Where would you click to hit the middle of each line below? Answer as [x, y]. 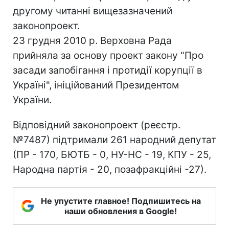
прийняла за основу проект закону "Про [108, 55]
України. [32, 100]
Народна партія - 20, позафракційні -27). [110, 169]
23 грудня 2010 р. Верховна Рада [92, 40]
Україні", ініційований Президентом [96, 85]
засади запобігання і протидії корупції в [108, 70]
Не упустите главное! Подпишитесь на [121, 201]
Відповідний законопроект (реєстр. [97, 125]
